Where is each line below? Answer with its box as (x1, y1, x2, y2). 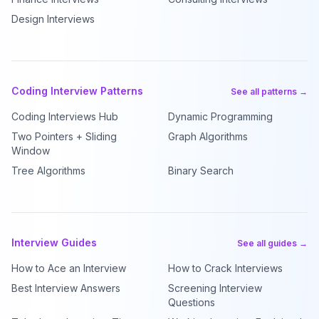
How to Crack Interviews (168, 262, 283, 274)
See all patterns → (231, 86, 308, 97)
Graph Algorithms (168, 130, 248, 142)
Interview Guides (11, 236, 97, 249)
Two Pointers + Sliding (11, 130, 117, 142)
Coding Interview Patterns (11, 85, 143, 97)
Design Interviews (11, 13, 95, 25)
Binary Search (168, 164, 234, 177)
